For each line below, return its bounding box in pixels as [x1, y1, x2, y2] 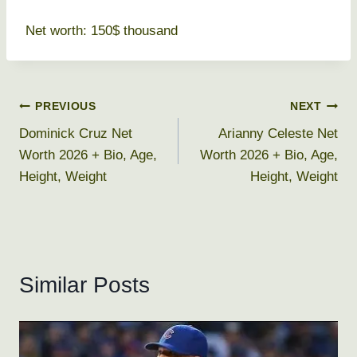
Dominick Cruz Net [19, 126, 132, 142]
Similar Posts [19, 273, 150, 298]
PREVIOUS [35, 100, 96, 112]
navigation [18, 131, 122, 156]
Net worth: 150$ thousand [25, 23, 178, 39]
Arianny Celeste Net [218, 126, 338, 142]
